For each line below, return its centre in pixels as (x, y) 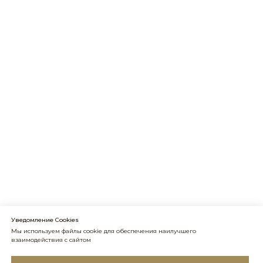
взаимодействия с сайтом (51, 240)
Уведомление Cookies (45, 220)
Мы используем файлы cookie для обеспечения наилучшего (104, 231)
